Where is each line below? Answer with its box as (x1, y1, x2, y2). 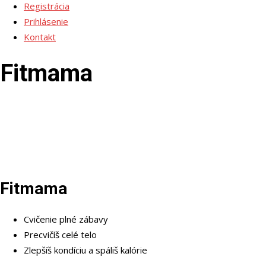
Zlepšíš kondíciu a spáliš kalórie (24, 244, 147, 256)
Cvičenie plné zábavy (24, 213, 108, 226)
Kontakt (24, 31, 56, 43)
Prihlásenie (24, 15, 68, 27)
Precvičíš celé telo (24, 229, 97, 241)
